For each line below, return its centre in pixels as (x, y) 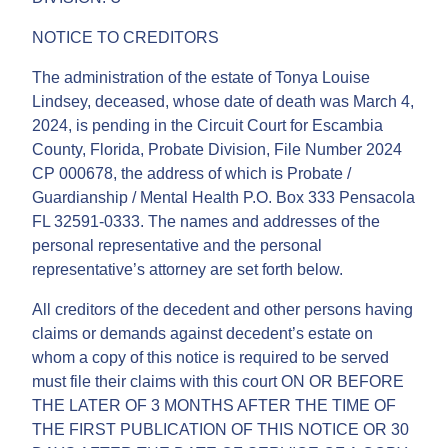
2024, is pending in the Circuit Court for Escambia (207, 125)
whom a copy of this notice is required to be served (210, 357)
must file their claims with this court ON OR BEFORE (218, 381)
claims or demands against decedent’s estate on (202, 333)
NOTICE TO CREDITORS (125, 37)
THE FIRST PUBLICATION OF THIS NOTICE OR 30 (220, 429)
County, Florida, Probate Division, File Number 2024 (217, 149)
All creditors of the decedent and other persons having (222, 309)
